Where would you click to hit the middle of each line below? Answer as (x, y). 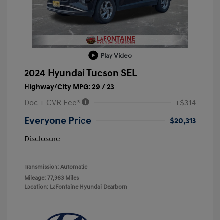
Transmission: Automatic (56, 167)
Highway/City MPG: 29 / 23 (69, 87)
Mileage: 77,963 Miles (51, 178)
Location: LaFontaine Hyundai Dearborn (76, 187)
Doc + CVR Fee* (53, 102)
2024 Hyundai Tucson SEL (81, 73)
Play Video (116, 55)
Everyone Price (58, 121)
